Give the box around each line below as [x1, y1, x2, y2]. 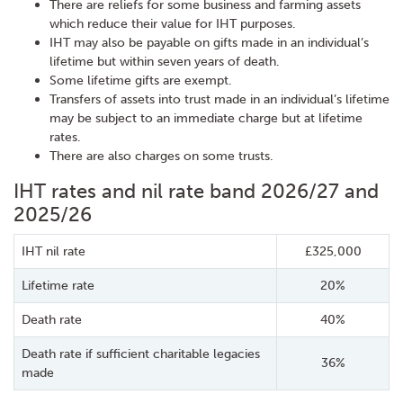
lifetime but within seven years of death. [49, 53, 280, 69]
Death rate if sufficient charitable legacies [22, 345, 260, 362]
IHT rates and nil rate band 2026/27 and [13, 179, 379, 203]
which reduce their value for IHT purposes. [49, 15, 296, 31]
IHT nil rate [22, 243, 85, 259]
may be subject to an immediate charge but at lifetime [49, 110, 363, 126]
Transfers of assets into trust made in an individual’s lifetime [49, 91, 390, 107]
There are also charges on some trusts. [49, 148, 273, 164]
